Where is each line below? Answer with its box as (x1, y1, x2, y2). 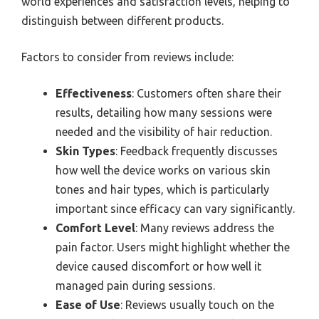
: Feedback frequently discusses (115, 145, 278, 157)
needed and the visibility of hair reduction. (56, 125, 272, 138)
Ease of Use (56, 298, 120, 311)
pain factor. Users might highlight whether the (56, 241, 290, 253)
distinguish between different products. (21, 14, 224, 27)
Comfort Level (56, 221, 135, 234)
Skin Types (56, 145, 115, 157)
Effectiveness (56, 87, 132, 100)
